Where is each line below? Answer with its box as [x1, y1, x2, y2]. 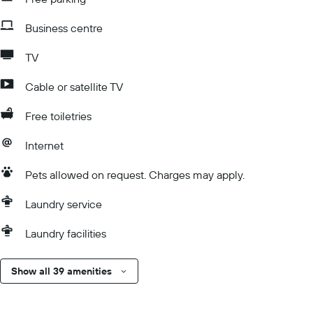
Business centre [25, 21, 103, 35]
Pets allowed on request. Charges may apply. [25, 168, 245, 182]
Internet [25, 138, 64, 152]
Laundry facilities [25, 226, 106, 240]
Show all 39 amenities [11, 265, 112, 277]
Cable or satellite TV [25, 80, 123, 94]
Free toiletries [25, 109, 92, 123]
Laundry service [25, 197, 102, 211]
